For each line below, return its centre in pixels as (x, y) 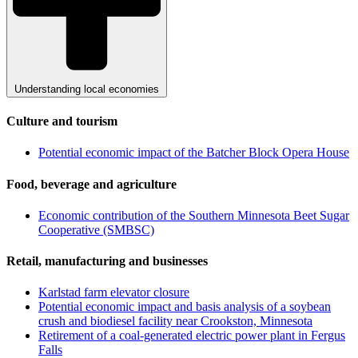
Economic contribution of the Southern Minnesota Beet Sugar (194, 215)
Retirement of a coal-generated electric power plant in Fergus (192, 336)
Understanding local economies (87, 89)
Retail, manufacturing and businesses (107, 261)
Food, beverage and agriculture (91, 184)
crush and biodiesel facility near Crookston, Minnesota (175, 321)
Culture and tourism (62, 121)
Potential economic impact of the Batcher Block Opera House (194, 153)
